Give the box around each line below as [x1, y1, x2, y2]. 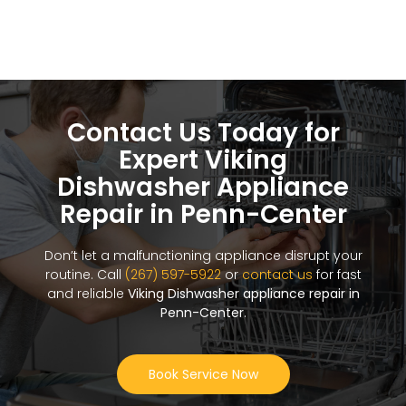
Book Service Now [148, 365, 258, 384]
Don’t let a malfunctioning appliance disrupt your [43, 246, 362, 266]
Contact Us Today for [66, 115, 340, 151]
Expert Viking [119, 142, 287, 179]
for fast [312, 266, 362, 285]
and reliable [46, 285, 128, 304]
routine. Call [44, 266, 125, 285]
